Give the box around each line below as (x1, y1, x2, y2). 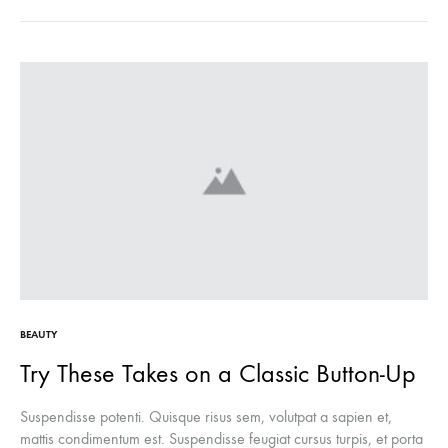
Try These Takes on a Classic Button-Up (20, 358, 416, 389)
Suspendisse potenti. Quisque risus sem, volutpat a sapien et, (20, 407, 392, 426)
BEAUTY (20, 328, 57, 341)
